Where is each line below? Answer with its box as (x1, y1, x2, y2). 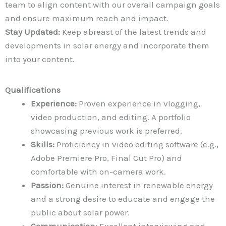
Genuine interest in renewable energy (64, 180, 213, 190)
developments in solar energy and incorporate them (5, 40, 209, 50)
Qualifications (5, 84, 61, 95)
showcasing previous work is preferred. (31, 125, 182, 136)
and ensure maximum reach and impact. (5, 13, 168, 23)
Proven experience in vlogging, (77, 98, 200, 108)
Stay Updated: (5, 26, 60, 37)
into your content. (5, 53, 75, 64)
